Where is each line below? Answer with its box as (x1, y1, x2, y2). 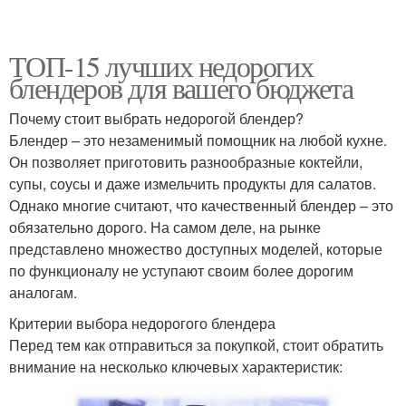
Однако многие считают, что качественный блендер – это (9, 194, 393, 216)
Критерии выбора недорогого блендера (9, 312, 275, 333)
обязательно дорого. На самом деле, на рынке (9, 216, 321, 237)
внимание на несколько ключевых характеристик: (9, 355, 343, 377)
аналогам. (9, 281, 77, 303)
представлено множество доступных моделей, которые (9, 237, 382, 259)
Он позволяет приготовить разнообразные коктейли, (9, 150, 362, 172)
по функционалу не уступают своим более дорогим (9, 259, 353, 281)
